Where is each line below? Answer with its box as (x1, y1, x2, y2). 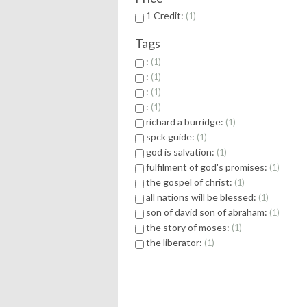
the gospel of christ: (146, 175, 234, 188)
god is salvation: (146, 145, 217, 158)
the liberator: (146, 236, 204, 248)
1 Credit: (146, 10, 186, 22)
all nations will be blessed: (146, 191, 258, 203)
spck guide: (146, 130, 197, 143)
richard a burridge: (146, 115, 225, 127)
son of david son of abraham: (146, 206, 269, 218)
